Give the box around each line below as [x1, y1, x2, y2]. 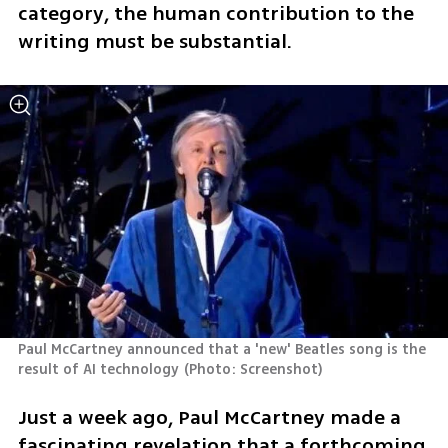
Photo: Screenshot [189, 358, 319, 380]
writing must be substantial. [17, 27, 292, 57]
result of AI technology [17, 358, 179, 380]
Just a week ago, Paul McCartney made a [17, 403, 401, 433]
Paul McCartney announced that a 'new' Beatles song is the [17, 338, 426, 360]
